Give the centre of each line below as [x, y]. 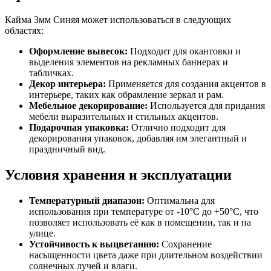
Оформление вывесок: [78, 51]
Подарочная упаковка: [79, 128]
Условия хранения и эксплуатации [118, 175]
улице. [42, 233]
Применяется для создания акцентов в [186, 84]
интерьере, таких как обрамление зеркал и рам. [126, 95]
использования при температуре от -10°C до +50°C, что [144, 211]
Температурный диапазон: [87, 200]
